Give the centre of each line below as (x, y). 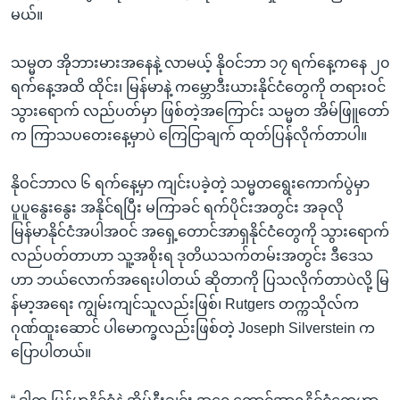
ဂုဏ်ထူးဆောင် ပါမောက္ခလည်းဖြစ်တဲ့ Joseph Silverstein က (193, 328)
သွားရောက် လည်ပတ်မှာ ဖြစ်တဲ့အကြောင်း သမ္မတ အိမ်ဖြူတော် (200, 111)
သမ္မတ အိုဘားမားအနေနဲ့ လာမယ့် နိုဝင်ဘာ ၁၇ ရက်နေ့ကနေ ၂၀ (200, 62)
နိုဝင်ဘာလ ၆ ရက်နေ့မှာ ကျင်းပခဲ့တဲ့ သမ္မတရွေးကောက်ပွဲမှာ (190, 183)
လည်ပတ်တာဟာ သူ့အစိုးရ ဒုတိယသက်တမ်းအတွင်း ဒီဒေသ (192, 255)
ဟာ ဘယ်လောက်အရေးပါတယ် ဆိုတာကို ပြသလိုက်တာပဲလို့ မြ (200, 279)
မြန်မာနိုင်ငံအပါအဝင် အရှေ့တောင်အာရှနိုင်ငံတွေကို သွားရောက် (200, 231)
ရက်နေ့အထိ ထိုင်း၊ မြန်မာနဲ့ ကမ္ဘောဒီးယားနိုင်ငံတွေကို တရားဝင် (198, 87)
